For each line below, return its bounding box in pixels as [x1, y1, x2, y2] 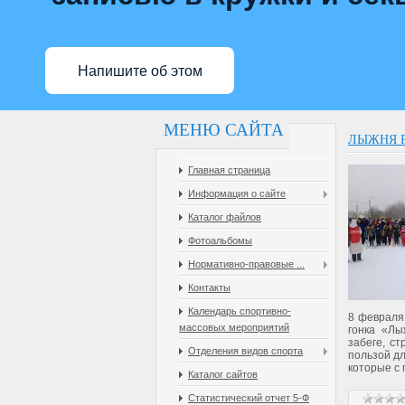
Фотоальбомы [188, 234, 252, 246]
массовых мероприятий [179, 321, 289, 333]
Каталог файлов [188, 211, 261, 222]
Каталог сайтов [188, 368, 258, 380]
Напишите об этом [77, 62, 202, 79]
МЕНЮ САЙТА [164, 119, 284, 139]
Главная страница [188, 164, 270, 175]
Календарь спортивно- [188, 305, 291, 316]
